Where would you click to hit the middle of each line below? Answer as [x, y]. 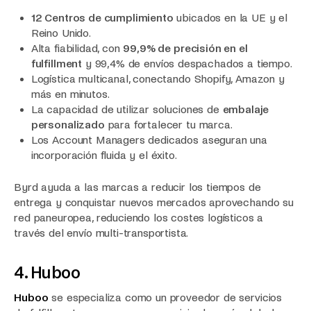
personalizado [68, 124]
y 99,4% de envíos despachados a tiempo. [187, 63]
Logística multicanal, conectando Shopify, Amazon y [158, 78]
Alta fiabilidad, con [77, 48]
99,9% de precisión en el [185, 48]
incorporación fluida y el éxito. [104, 155]
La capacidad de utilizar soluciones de [127, 109]
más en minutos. [70, 94]
